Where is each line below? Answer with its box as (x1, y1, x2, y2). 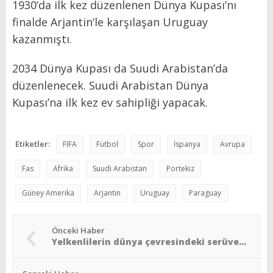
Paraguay (189, 187, 221, 198)
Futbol (96, 138, 118, 149)
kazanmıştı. (12, 31, 72, 46)
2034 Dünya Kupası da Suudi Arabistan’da (12, 60, 228, 76)
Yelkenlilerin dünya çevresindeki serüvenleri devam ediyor (239, 235, 246, 247)
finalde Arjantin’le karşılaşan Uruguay (12, 14, 208, 29)
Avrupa (220, 138, 245, 149)
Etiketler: (15, 138, 50, 149)
